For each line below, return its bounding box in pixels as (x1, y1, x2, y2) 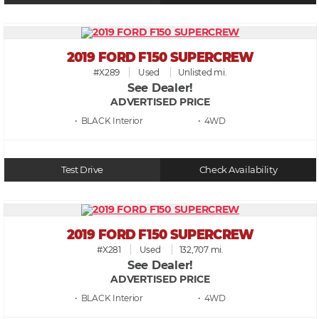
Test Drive (61, 164, 103, 175)
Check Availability (199, 164, 278, 175)
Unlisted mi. (177, 67, 227, 78)
